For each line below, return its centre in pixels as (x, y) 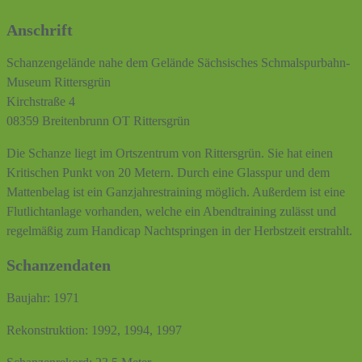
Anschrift (40, 29)
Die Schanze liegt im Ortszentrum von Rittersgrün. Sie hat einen (170, 154)
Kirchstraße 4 (41, 102)
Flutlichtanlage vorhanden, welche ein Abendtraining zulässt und (171, 212)
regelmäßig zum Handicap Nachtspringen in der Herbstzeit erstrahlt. (179, 231)
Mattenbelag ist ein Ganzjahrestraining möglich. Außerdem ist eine (176, 192)
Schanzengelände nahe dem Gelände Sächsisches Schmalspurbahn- (178, 63)
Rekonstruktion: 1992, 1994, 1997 (94, 330)
